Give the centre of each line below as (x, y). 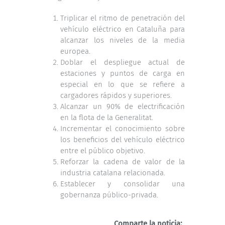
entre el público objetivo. (103, 151)
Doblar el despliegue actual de (123, 63)
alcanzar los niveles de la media (123, 40)
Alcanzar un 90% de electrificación (123, 107)
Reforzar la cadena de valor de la (123, 162)
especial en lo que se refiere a (123, 85)
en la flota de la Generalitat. (107, 118)
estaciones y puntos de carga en (123, 74)
